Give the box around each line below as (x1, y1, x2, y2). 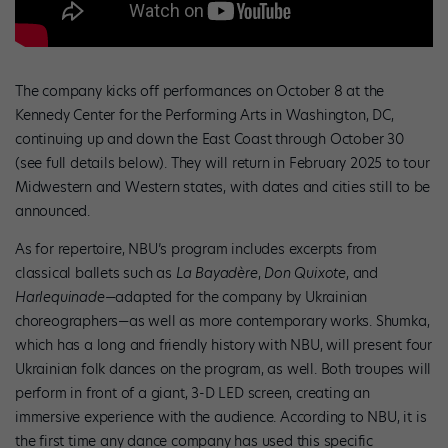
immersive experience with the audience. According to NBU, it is (15, 406, 427, 427)
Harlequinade (15, 286, 105, 307)
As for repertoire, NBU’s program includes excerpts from (15, 238, 377, 259)
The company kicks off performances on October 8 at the (15, 80, 385, 101)
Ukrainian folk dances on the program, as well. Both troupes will (15, 358, 432, 379)
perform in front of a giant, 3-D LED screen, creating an (15, 382, 370, 403)
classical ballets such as (15, 262, 176, 283)
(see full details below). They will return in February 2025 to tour (15, 152, 430, 173)
